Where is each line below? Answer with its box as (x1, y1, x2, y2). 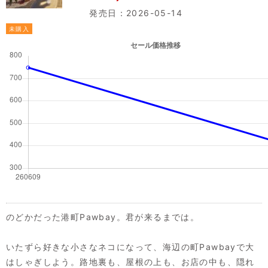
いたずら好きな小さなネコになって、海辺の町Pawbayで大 (6, 241, 255, 252)
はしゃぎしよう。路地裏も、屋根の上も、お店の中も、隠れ (6, 256, 255, 267)
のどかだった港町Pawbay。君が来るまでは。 (6, 211, 200, 222)
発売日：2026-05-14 (80, 7, 182, 18)
